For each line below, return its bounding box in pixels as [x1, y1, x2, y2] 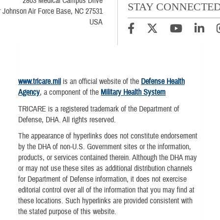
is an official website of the [61, 77, 141, 87]
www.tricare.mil [18, 77, 61, 87]
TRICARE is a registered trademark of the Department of [18, 104, 180, 114]
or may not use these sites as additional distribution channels [18, 163, 193, 173]
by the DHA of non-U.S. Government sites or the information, [18, 141, 192, 152]
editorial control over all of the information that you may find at [18, 185, 195, 195]
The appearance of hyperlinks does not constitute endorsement [18, 131, 198, 141]
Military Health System [101, 87, 166, 98]
